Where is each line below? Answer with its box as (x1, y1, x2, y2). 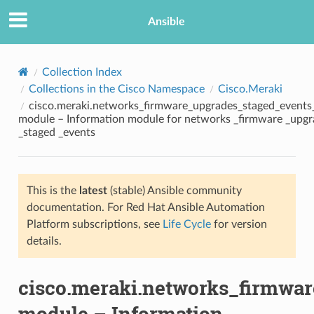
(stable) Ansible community (107, 184, 242, 196)
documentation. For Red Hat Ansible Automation (26, 201, 265, 213)
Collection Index (41, 66, 122, 78)
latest (78, 184, 107, 196)
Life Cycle (162, 218, 211, 230)
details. (26, 235, 62, 247)
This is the (26, 184, 79, 196)
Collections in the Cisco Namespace (28, 83, 205, 95)
